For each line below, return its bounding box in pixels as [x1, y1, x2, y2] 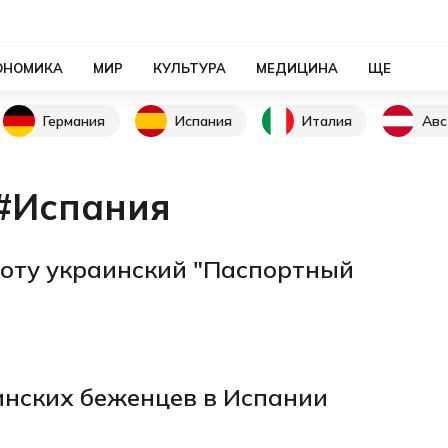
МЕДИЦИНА [256, 60, 338, 76]
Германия [43, 111, 105, 130]
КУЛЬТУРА [153, 60, 226, 76]
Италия [302, 111, 352, 130]
